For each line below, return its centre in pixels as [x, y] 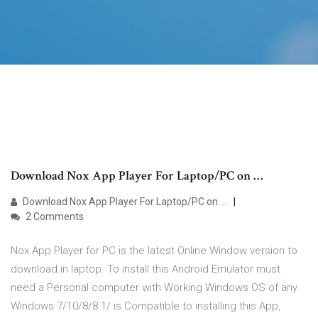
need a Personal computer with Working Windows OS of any [154, 288]
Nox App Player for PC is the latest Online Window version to [154, 251]
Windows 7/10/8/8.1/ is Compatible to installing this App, [146, 306]
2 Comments [54, 217]
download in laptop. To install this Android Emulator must [146, 269]
